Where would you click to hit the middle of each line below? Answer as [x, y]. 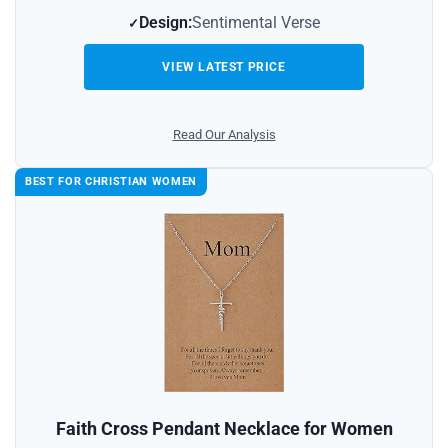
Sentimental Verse [256, 23]
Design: [165, 23]
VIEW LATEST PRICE [224, 67]
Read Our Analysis [224, 135]
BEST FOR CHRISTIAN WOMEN [111, 182]
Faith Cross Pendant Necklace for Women [224, 428]
